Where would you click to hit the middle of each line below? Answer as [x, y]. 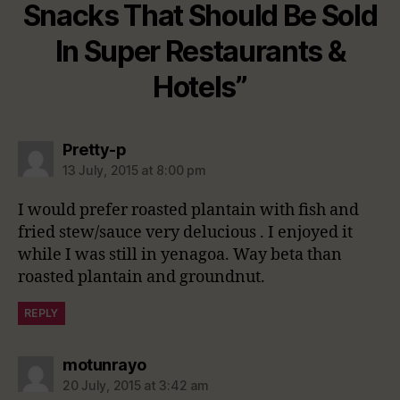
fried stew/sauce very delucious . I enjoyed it [185, 232]
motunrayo [104, 364]
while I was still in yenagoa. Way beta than [180, 254]
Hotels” [200, 87]
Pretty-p [94, 149]
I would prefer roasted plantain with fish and [188, 210]
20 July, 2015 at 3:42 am [136, 385]
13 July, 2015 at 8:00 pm [134, 170]
